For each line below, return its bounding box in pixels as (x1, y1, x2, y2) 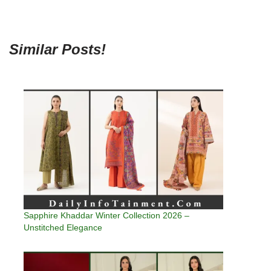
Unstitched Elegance (24, 223, 102, 233)
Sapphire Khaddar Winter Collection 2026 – (24, 211, 189, 221)
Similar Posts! (9, 41, 106, 58)
